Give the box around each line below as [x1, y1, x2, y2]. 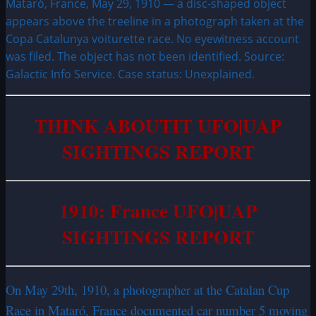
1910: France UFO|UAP [59, 196, 257, 224]
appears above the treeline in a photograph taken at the [6, 13, 304, 30]
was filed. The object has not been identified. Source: [6, 49, 284, 65]
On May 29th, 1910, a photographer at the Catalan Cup [6, 281, 289, 299]
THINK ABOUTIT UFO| [34, 111, 243, 139]
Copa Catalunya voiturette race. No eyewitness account [6, 31, 299, 47]
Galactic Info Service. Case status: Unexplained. [6, 66, 255, 83]
